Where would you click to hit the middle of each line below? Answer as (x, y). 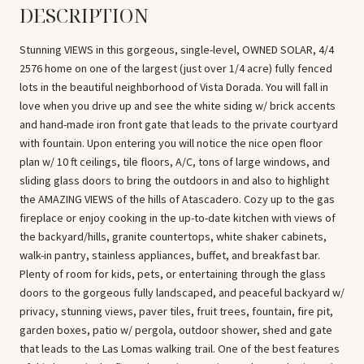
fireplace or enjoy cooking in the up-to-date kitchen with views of (178, 217)
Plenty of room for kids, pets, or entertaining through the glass (173, 273)
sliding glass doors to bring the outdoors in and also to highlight (174, 180)
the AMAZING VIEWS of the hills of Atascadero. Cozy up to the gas (177, 199)
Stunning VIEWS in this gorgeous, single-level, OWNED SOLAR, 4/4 (177, 49)
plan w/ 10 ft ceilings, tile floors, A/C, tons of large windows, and (175, 161)
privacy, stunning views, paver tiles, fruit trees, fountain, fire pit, (176, 311)
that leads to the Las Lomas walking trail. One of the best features (180, 348)
